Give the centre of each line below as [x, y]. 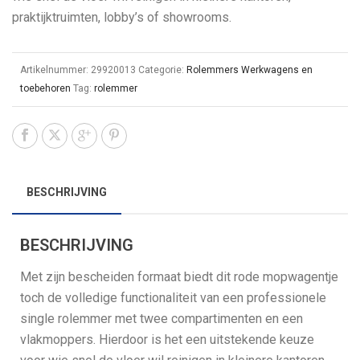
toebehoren [45, 88]
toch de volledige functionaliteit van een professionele [173, 298]
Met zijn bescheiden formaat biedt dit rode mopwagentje [179, 277]
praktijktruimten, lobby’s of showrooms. [122, 17]
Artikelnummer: [55, 70]
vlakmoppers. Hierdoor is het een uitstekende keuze [167, 340]
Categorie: [162, 70]
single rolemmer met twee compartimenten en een [162, 319]
